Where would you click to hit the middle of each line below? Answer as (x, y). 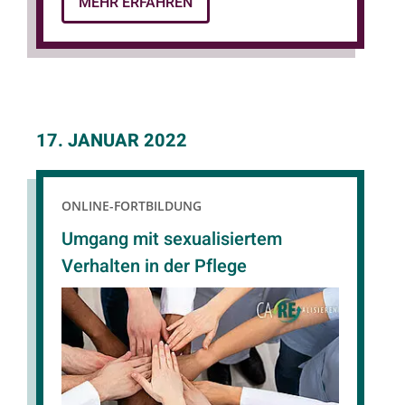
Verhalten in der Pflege (154, 266)
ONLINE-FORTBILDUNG (132, 205)
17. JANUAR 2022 (112, 140)
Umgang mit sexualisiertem (172, 239)
